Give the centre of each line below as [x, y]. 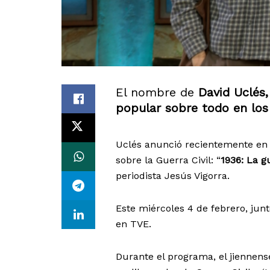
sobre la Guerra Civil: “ [168, 160]
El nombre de [157, 93]
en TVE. [133, 224]
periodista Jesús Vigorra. [173, 176]
